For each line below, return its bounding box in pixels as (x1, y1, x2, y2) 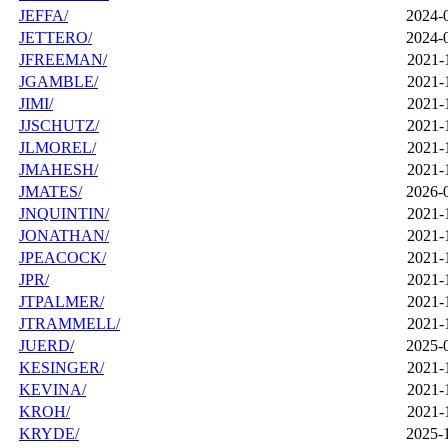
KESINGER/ (19, 359, 104, 377)
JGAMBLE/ (19, 73, 98, 91)
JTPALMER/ (19, 293, 104, 311)
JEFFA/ (19, 7, 68, 25)
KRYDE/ (19, 425, 79, 443)
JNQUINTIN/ (19, 205, 109, 223)
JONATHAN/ (19, 227, 109, 245)
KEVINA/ (19, 381, 86, 399)
